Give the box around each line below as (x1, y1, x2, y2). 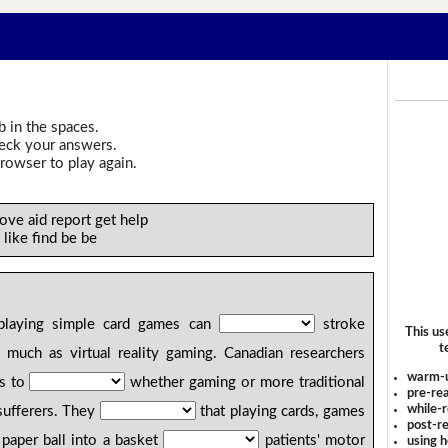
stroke (314, 317, 365, 333)
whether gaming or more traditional (125, 375, 365, 391)
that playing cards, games (195, 404, 365, 420)
